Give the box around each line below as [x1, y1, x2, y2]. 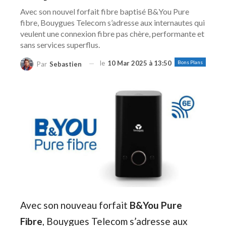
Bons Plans [178, 59, 203, 65]
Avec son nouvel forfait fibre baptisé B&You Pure [20, 7, 189, 16]
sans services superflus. [20, 40, 100, 49]
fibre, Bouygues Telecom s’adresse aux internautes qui [20, 18, 205, 27]
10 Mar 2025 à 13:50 [107, 59, 172, 67]
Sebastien [49, 60, 82, 68]
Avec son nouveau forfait [20, 199, 128, 211]
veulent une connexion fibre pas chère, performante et [20, 29, 204, 38]
